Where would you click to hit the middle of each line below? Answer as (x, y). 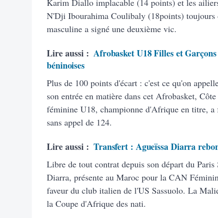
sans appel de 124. (79, 122)
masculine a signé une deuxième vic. (112, 28)
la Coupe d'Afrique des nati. (96, 203)
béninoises (66, 65)
